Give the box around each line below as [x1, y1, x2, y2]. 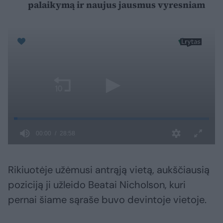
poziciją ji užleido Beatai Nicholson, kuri [8, 178, 186, 192]
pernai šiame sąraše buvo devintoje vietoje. [8, 193, 207, 207]
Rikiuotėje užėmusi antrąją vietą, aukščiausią [8, 163, 210, 177]
